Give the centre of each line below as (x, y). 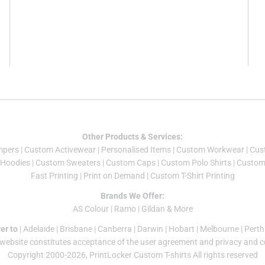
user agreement (169, 242)
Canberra (115, 229)
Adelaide (39, 229)
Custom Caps (130, 163)
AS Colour (91, 209)
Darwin (150, 229)
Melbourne (219, 229)
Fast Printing (54, 176)
